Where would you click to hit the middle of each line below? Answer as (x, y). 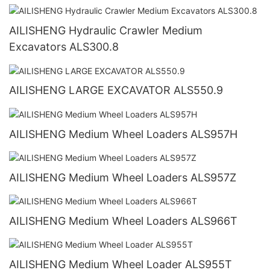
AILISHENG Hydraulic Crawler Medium (106, 31)
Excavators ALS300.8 (64, 47)
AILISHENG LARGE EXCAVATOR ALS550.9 (198, 90)
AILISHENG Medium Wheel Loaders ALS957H (123, 134)
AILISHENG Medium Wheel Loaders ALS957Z (123, 177)
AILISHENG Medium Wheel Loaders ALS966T (123, 221)
